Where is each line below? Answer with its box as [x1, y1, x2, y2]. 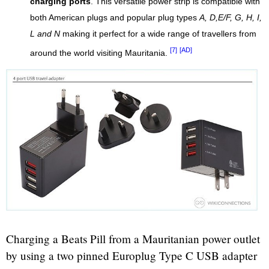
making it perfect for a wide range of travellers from [60, 29, 256, 39]
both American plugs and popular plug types [30, 13, 199, 23]
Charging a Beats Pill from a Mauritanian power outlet [6, 231, 260, 247]
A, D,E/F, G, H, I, [199, 13, 262, 23]
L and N [30, 29, 60, 39]
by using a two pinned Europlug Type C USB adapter [6, 248, 257, 264]
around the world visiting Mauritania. [30, 48, 170, 58]
